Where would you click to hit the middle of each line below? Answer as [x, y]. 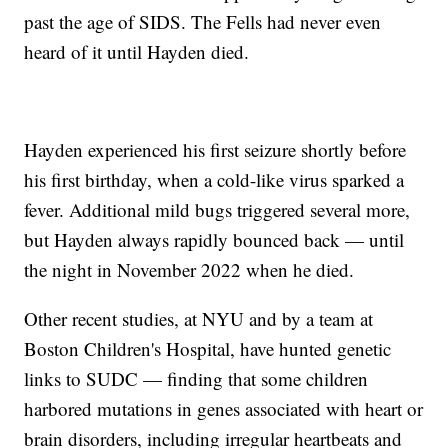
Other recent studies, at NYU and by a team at [199, 319]
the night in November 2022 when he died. [189, 270]
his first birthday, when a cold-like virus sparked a [214, 180]
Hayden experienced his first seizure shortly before [215, 150]
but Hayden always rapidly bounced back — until [214, 240]
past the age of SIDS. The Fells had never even [203, 22]
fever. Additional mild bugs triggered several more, [217, 210]
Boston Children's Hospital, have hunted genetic [208, 349]
